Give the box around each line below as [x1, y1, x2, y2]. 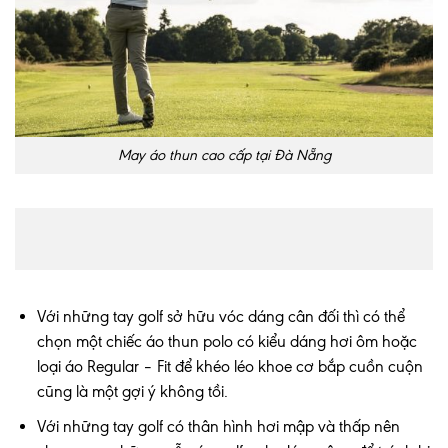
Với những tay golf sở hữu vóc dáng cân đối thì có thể [37, 307, 406, 327]
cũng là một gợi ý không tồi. [37, 382, 229, 402]
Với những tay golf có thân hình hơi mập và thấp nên [37, 417, 401, 437]
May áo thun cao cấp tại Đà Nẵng [117, 146, 331, 164]
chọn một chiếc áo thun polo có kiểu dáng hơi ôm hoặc [37, 332, 418, 352]
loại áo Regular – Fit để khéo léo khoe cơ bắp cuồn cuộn [37, 357, 424, 377]
